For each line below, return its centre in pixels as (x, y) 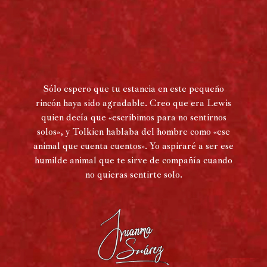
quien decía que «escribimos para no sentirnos (133, 117)
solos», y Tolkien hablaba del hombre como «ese (133, 131)
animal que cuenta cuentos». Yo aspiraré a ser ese (133, 146)
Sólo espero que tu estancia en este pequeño (133, 89)
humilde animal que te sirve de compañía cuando (133, 160)
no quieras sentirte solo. (133, 174)
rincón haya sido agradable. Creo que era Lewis (133, 103)
